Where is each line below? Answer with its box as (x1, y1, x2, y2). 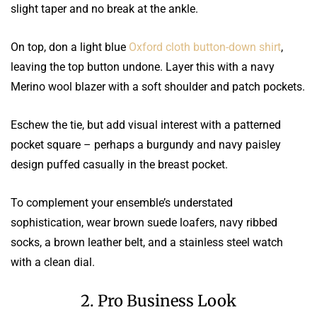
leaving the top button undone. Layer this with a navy (11, 59, 275, 74)
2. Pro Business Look (81, 290, 236, 311)
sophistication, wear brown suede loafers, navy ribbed (11, 215, 277, 229)
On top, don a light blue (11, 40, 129, 54)
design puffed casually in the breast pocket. (11, 157, 228, 171)
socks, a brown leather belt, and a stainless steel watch (11, 235, 283, 249)
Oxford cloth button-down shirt (129, 40, 281, 54)
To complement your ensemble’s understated (11, 195, 233, 209)
